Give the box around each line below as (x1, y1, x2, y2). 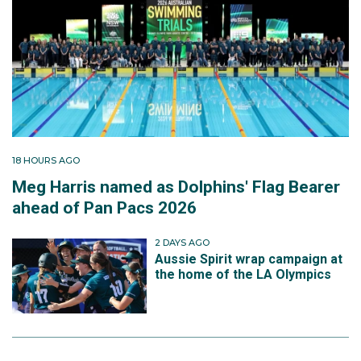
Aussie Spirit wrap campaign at (155, 251, 343, 267)
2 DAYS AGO (155, 236, 210, 248)
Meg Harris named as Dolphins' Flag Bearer (12, 176, 340, 197)
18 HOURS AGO (12, 154, 80, 166)
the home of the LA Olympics (155, 267, 332, 282)
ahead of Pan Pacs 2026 (12, 197, 197, 218)
